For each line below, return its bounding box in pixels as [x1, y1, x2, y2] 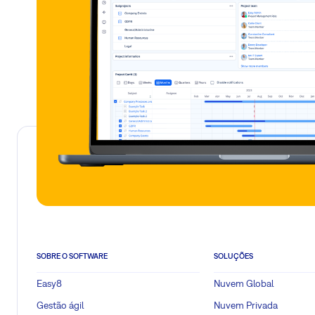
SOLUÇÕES [214, 252, 253, 261]
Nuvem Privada [214, 300, 278, 311]
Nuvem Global [214, 278, 274, 290]
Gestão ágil [37, 300, 84, 311]
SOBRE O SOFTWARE [37, 252, 108, 261]
